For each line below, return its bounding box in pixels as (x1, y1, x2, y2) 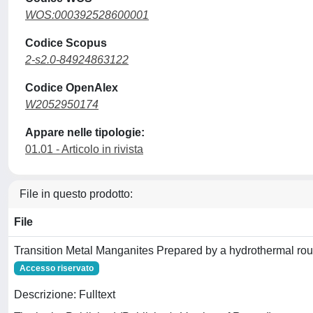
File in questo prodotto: (20, 187, 133, 200)
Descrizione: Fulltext (14, 289, 115, 301)
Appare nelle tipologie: (25, 126, 145, 138)
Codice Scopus (25, 36, 107, 49)
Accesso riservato (19, 263, 94, 273)
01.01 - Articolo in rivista (25, 143, 143, 155)
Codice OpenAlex (25, 81, 118, 94)
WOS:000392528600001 (25, 8, 149, 21)
